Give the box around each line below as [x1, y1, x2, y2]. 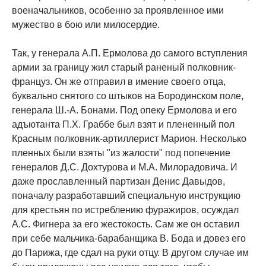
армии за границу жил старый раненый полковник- [12, 62, 236, 73]
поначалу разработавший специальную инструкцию [12, 191, 240, 201]
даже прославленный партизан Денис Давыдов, [12, 176, 225, 187]
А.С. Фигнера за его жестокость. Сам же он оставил [12, 219, 239, 230]
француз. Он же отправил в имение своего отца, [12, 77, 226, 87]
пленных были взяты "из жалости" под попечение [12, 148, 230, 159]
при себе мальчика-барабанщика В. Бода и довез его [12, 233, 246, 244]
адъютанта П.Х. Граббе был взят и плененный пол [12, 119, 235, 130]
